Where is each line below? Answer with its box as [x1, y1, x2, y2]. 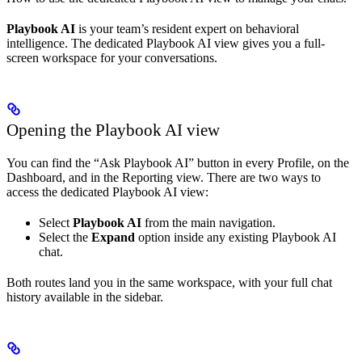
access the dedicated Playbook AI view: [6, 184, 208, 199]
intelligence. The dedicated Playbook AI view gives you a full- [6, 36, 325, 50]
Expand [91, 229, 135, 244]
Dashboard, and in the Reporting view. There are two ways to [6, 170, 321, 184]
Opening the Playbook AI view [6, 120, 220, 139]
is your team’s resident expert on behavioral [75, 21, 299, 36]
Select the [39, 229, 91, 244]
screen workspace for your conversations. [6, 50, 217, 65]
